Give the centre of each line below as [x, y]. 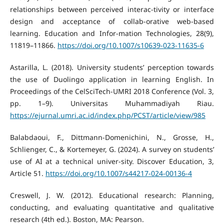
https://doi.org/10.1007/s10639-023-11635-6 [130, 45]
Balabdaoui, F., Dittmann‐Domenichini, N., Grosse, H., [112, 137]
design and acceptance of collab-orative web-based [112, 21]
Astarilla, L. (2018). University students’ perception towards [112, 67]
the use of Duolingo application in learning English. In [112, 79]
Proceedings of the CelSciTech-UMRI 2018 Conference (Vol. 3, [112, 91]
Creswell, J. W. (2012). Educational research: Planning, [112, 195]
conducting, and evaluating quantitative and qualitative [112, 207]
